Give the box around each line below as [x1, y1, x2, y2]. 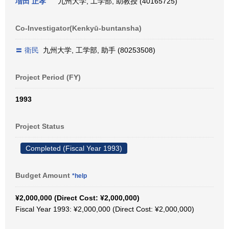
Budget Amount [15, 171, 72, 179]
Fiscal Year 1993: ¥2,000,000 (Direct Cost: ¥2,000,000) [15, 205, 194, 213]
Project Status [15, 122, 64, 130]
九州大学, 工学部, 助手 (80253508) [39, 46, 155, 54]
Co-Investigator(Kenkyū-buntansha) [15, 24, 142, 32]
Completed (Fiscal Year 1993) [26, 144, 122, 152]
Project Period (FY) [15, 73, 81, 81]
